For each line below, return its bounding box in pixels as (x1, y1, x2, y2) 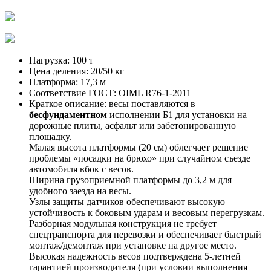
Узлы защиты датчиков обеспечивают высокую (29, 196, 225, 207)
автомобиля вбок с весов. (29, 163, 134, 174)
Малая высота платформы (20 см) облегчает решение (29, 142, 248, 152)
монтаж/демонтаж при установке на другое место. (29, 240, 237, 250)
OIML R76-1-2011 (116, 87, 191, 98)
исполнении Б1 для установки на (107, 109, 247, 120)
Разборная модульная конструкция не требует (29, 218, 217, 229)
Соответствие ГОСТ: (29, 87, 116, 98)
